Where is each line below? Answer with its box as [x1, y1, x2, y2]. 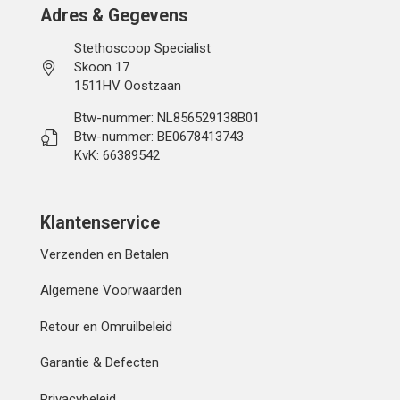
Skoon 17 [74, 59, 130, 76]
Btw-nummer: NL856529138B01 [74, 110, 261, 127]
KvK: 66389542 [74, 147, 161, 164]
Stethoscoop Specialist [74, 40, 212, 57]
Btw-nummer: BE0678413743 [74, 129, 245, 146]
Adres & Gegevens [40, 5, 187, 27]
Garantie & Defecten [40, 354, 159, 371]
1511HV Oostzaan [74, 78, 182, 95]
